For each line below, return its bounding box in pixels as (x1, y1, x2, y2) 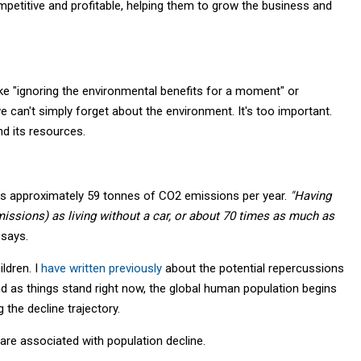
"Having (290, 188, 331, 203)
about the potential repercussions (162, 260, 344, 276)
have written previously (41, 260, 162, 276)
